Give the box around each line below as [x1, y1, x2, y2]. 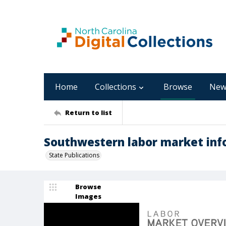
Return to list [65, 107, 112, 117]
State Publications [49, 151, 99, 159]
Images [75, 192, 101, 201]
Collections [95, 81, 136, 92]
